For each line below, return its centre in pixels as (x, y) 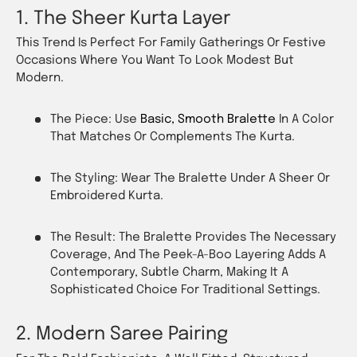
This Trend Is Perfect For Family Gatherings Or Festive (171, 43)
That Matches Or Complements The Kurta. (172, 137)
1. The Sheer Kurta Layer (123, 18)
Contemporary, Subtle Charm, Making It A (169, 273)
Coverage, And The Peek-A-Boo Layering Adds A (188, 255)
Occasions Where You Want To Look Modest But (155, 61)
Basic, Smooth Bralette (208, 120)
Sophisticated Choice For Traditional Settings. (185, 290)
